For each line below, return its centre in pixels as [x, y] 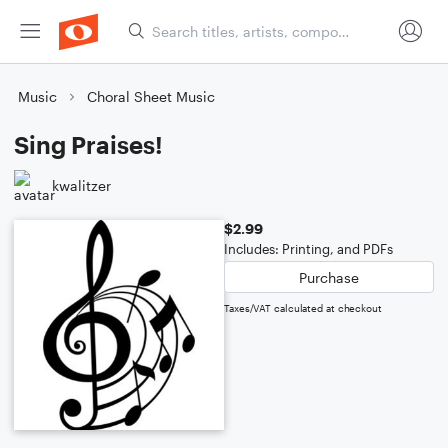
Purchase [329, 277]
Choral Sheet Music [151, 96]
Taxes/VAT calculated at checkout [303, 308]
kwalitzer [81, 185]
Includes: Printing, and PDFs [308, 249]
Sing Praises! [88, 144]
